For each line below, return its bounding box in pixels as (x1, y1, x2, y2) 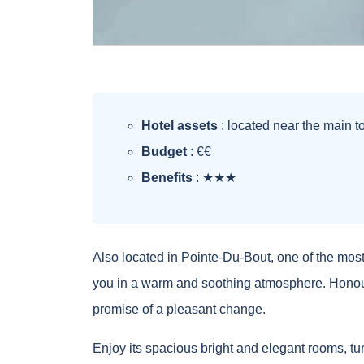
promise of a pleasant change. (93, 302, 266, 317)
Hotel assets (141, 119, 218, 133)
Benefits (141, 171, 193, 185)
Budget (141, 145, 187, 159)
